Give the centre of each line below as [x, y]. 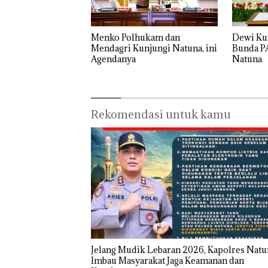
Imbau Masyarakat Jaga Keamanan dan [167, 260]
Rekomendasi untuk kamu [161, 115]
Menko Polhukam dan [135, 38]
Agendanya [113, 59]
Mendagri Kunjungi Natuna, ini [154, 48]
